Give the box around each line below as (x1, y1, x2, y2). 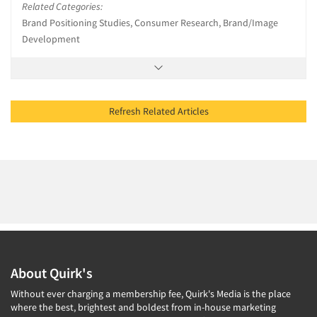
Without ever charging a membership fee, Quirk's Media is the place (11, 287, 291, 300)
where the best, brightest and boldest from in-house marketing (11, 300, 276, 313)
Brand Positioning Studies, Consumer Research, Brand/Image (22, 16, 278, 29)
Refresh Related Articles (177, 104, 209, 117)
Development (22, 32, 80, 45)
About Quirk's (11, 263, 93, 282)
